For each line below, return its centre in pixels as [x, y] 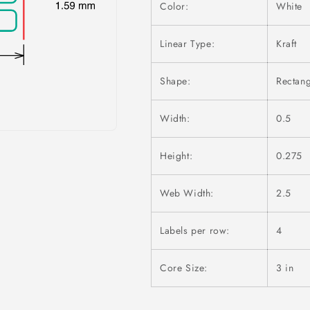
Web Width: [187, 193]
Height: [176, 156]
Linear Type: [188, 44]
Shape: [175, 81]
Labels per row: [195, 230]
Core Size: [184, 268]
